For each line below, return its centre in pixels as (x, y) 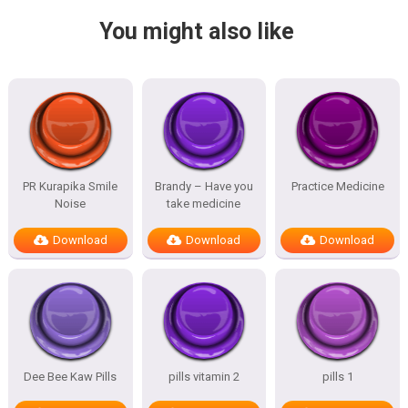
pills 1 (337, 377)
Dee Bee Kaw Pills (71, 377)
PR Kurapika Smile (71, 186)
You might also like (197, 31)
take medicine (204, 204)
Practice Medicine (337, 186)
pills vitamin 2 (204, 377)
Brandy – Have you (204, 186)
